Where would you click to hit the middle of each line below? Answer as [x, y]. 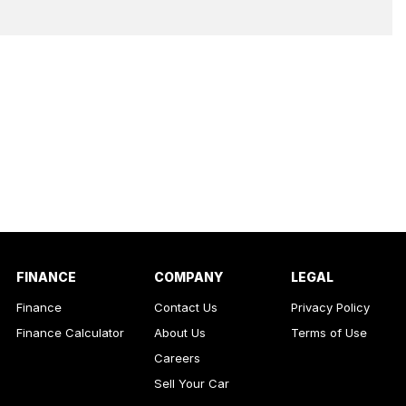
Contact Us [185, 307]
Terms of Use [329, 332]
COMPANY [188, 276]
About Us [179, 332]
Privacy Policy [331, 307]
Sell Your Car [191, 383]
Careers [177, 358]
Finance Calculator [71, 332]
